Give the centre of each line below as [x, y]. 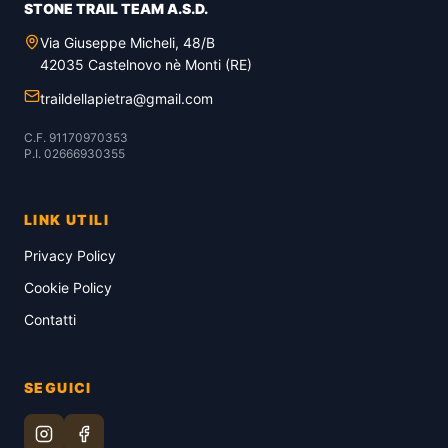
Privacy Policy [70, 255]
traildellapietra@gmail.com [126, 98]
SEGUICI [58, 387]
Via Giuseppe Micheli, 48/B [127, 42]
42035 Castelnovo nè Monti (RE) [146, 64]
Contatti [50, 319]
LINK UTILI [66, 219]
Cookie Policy [68, 287]
